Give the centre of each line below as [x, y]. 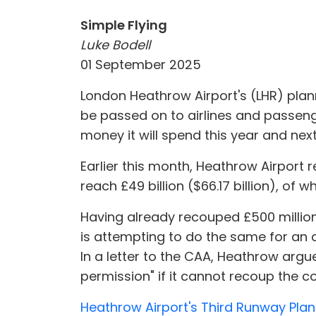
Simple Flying [124, 25]
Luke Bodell [115, 45]
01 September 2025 [141, 65]
